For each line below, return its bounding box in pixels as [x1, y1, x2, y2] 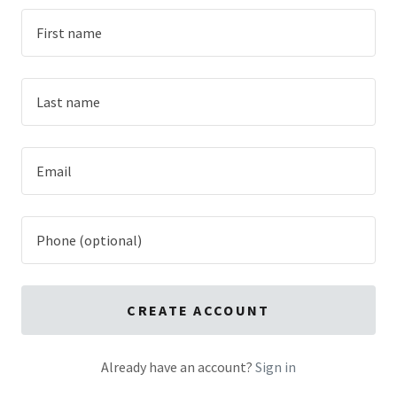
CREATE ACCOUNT [127, 301, 270, 319]
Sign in [255, 358, 296, 376]
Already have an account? [101, 358, 253, 376]
